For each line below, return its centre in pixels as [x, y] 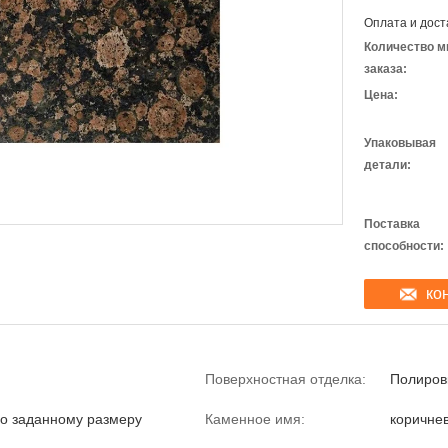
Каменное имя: [255, 419]
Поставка [392, 224]
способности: [404, 246]
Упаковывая [400, 143]
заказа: [385, 69]
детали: [387, 165]
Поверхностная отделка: [285, 379]
